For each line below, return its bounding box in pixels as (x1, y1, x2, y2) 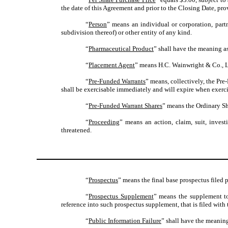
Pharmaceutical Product (89, 45, 154, 53)
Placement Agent (89, 61, 135, 69)
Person (89, 20, 107, 28)
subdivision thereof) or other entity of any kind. (61, 28, 192, 37)
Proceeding (89, 118, 120, 126)
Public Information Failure (89, 217, 161, 225)
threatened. (61, 126, 92, 134)
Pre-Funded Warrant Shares (89, 102, 162, 110)
